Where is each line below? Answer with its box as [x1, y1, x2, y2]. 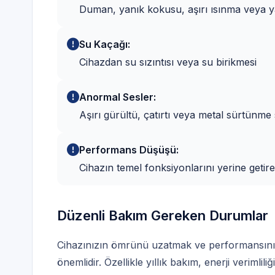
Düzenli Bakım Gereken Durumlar [57, 204, 268, 221]
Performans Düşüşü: [79, 141, 179, 153]
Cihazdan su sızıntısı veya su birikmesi [79, 53, 257, 66]
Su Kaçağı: [79, 35, 130, 48]
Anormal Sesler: [79, 88, 156, 101]
